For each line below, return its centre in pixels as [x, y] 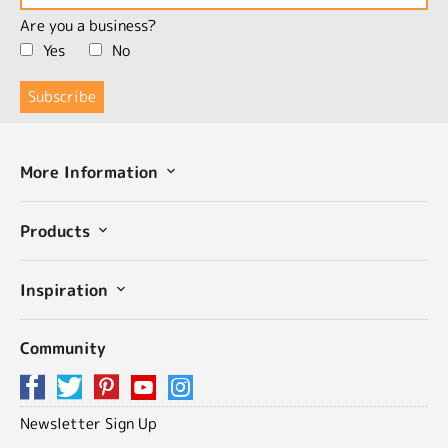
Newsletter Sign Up [88, 423]
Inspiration [66, 289]
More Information [91, 171]
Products [57, 230]
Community [63, 347]
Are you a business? [88, 25]
